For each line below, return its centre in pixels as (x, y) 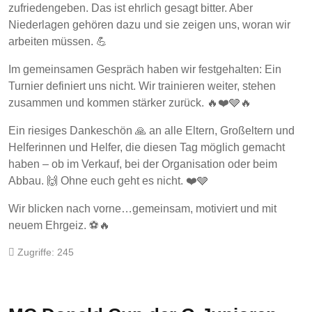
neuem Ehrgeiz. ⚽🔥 (59, 226)
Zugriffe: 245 (46, 252)
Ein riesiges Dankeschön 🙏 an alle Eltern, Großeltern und (151, 131)
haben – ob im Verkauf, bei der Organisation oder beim (143, 164)
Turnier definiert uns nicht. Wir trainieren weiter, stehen (142, 86)
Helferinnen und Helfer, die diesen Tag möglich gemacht (147, 148)
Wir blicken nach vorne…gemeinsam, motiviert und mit (142, 209)
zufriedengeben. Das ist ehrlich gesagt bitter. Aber (131, 8)
